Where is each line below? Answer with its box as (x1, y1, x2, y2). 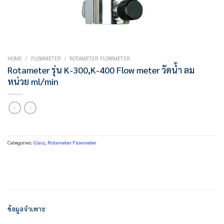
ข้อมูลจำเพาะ (7, 204, 46, 213)
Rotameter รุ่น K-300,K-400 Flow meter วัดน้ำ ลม (7, 64, 194, 76)
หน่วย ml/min (7, 75, 58, 87)
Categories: (7, 139, 33, 146)
